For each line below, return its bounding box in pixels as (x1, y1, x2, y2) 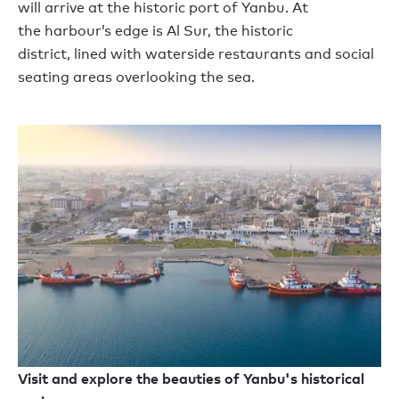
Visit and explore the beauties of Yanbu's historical (18, 369, 364, 387)
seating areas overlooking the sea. (18, 69, 255, 86)
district (18, 45, 67, 63)
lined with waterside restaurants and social (70, 45, 374, 63)
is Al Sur (149, 22, 208, 40)
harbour (45, 22, 102, 40)
